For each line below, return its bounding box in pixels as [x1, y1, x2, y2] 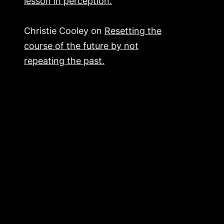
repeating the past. [24, 55, 104, 66]
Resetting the [104, 25, 161, 36]
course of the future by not [24, 40, 138, 51]
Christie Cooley [24, 25, 88, 36]
